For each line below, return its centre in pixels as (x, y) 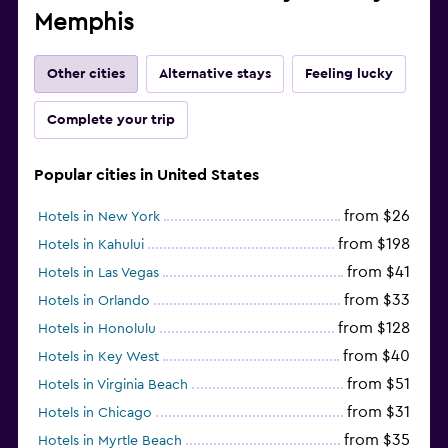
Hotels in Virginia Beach (113, 384)
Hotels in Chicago (95, 412)
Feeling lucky (349, 73)
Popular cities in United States (146, 174)
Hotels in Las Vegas (98, 272)
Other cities (86, 73)
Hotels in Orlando (94, 300)
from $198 (374, 243)
